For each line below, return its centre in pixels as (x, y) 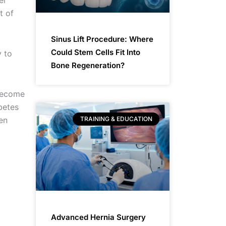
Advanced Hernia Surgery (98, 217)
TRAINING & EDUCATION (116, 119)
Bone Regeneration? (88, 65)
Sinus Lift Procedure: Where (102, 39)
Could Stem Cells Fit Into (96, 52)
